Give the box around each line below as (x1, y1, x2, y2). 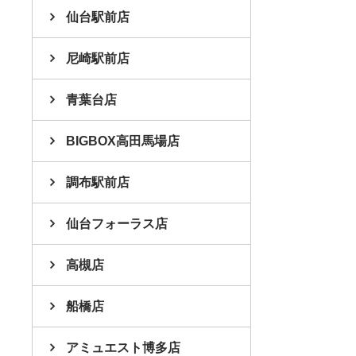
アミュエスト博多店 (66, 340, 180, 354)
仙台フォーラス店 (66, 216, 168, 230)
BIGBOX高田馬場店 (66, 133, 180, 148)
